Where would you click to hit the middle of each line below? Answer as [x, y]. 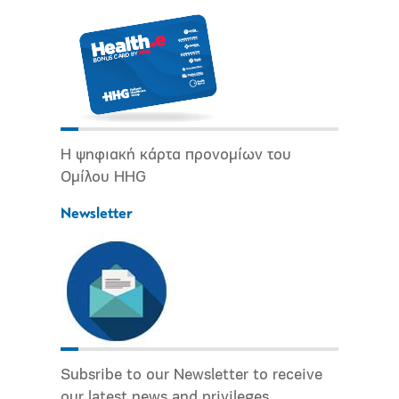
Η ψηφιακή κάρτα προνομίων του [176, 156]
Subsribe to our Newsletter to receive [191, 376]
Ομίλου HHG [103, 178]
